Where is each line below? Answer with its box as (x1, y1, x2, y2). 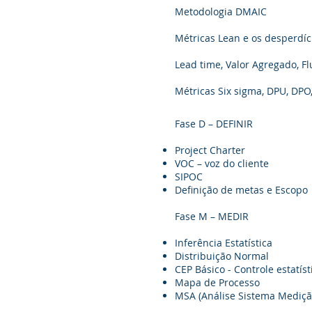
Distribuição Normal (175, 249, 269, 263)
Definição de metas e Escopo (175, 182, 308, 196)
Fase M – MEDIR (175, 209, 249, 223)
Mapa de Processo (175, 275, 260, 289)
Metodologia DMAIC (175, 4, 267, 18)
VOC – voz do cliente (175, 156, 269, 170)
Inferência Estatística (175, 235, 272, 249)
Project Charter (175, 143, 245, 157)
